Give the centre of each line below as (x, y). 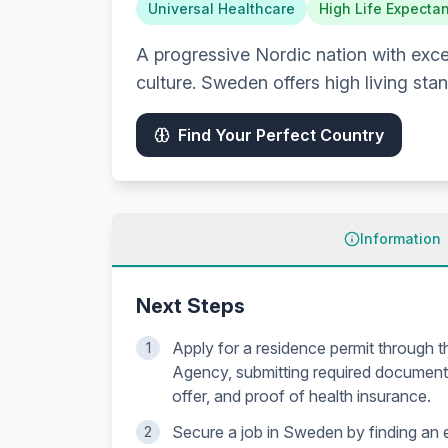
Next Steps (190, 306)
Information (400, 238)
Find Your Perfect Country (281, 135)
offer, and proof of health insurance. (301, 396)
